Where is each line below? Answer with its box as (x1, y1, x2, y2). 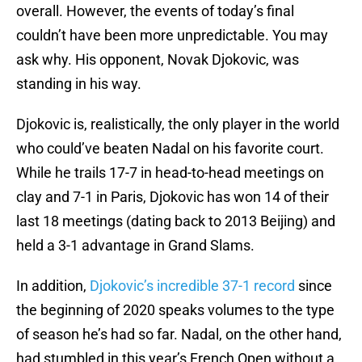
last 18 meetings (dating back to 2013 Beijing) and (16, 213, 335, 230)
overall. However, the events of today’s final (16, 2, 294, 20)
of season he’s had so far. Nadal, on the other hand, (16, 326, 342, 343)
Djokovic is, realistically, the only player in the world (16, 116, 339, 133)
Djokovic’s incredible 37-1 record (90, 277, 295, 295)
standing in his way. (16, 75, 141, 93)
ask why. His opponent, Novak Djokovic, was (16, 51, 299, 69)
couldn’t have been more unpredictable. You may (16, 27, 328, 44)
